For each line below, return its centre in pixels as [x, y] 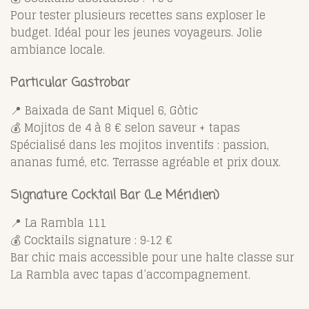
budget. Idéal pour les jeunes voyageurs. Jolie [136, 32]
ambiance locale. [58, 49]
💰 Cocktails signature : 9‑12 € [91, 240]
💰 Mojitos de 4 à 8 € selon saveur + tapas [125, 127]
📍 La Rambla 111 [58, 222]
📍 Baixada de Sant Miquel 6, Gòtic [104, 110]
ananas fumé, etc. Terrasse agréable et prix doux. [146, 162]
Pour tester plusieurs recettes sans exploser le [138, 15]
